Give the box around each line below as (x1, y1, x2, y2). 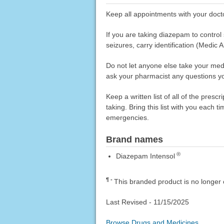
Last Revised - (105, 198, 153, 206)
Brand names (105, 134, 163, 145)
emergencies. (105, 113, 149, 122)
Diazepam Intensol (115, 152, 175, 160)
